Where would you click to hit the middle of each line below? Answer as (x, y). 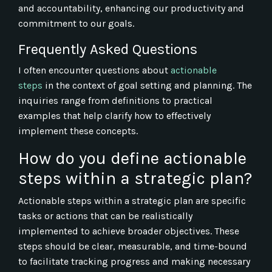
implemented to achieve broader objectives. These (129, 231)
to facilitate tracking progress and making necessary (134, 261)
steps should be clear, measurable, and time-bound (133, 246)
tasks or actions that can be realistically (105, 216)
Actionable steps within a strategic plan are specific (132, 200)
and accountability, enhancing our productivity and (131, 8)
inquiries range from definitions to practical (115, 100)
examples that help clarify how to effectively (114, 115)
